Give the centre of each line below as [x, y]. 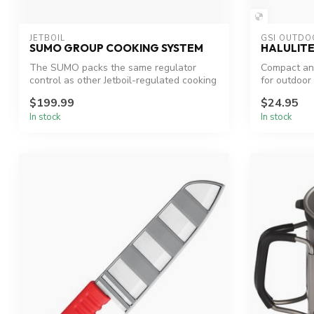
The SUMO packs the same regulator [113, 68]
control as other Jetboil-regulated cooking [123, 81]
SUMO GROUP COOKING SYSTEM [116, 48]
